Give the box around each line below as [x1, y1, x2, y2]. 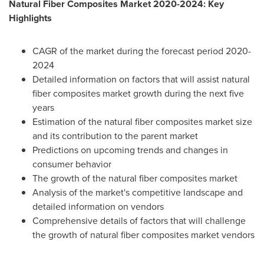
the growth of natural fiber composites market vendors [32, 227, 255, 242]
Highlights [9, 11, 52, 25]
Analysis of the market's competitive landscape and [32, 185, 243, 199]
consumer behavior [32, 157, 111, 171]
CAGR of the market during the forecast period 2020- [32, 44, 251, 58]
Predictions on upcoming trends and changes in [32, 143, 228, 157]
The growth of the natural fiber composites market [32, 171, 237, 185]
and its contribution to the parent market [32, 128, 198, 143]
